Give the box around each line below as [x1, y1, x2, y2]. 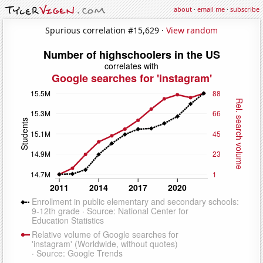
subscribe [230, 5, 259, 14]
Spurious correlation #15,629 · [45, 24, 166, 36]
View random [166, 24, 218, 36]
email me [197, 5, 225, 14]
